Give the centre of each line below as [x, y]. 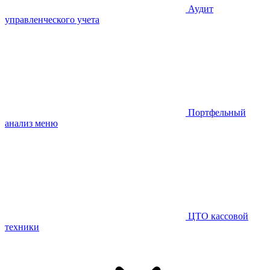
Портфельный [217, 113]
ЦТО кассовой [218, 216]
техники [22, 227]
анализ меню [31, 124]
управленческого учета [52, 20]
